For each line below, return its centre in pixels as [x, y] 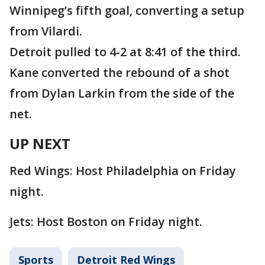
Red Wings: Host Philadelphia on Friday [123, 170]
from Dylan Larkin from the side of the [122, 93]
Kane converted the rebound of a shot [119, 72]
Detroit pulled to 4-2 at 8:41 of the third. [125, 51]
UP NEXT [40, 143]
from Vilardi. [46, 31]
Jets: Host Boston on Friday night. [106, 221]
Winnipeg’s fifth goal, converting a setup [127, 10]
